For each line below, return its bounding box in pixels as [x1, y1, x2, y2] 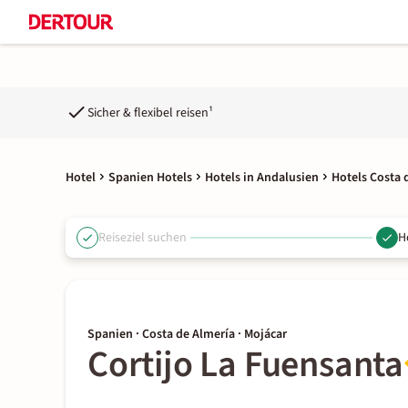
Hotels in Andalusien [205, 168, 319, 187]
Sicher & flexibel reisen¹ [87, 103, 213, 122]
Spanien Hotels [108, 168, 192, 187]
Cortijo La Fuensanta [87, 339, 403, 391]
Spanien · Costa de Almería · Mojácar [87, 325, 287, 343]
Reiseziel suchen [98, 228, 187, 247]
